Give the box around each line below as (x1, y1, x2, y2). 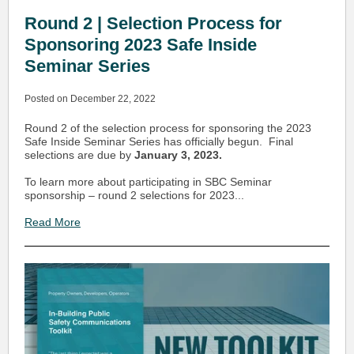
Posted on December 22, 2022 (24, 93, 156, 104)
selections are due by (24, 149, 134, 161)
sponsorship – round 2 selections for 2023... (24, 189, 244, 201)
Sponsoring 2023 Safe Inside (24, 35, 257, 55)
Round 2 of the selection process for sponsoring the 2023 (24, 122, 311, 134)
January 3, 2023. (134, 149, 222, 161)
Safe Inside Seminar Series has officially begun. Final (24, 135, 293, 148)
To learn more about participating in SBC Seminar (24, 175, 272, 188)
